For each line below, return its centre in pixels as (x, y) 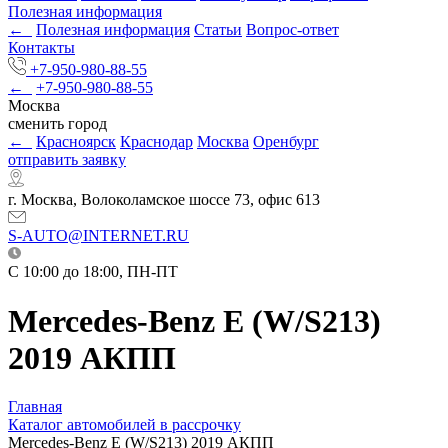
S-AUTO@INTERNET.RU (98, 236)
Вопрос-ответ (292, 30)
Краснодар (156, 142)
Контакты (41, 48)
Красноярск (76, 142)
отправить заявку (67, 160)
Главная (35, 407)
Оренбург (286, 142)
